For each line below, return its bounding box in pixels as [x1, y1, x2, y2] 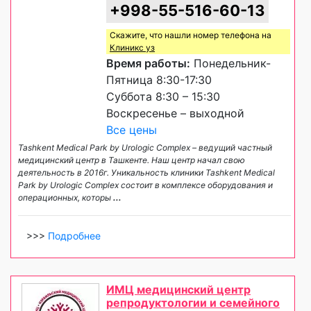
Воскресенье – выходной [106, 106, 244, 121]
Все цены [106, 123, 157, 137]
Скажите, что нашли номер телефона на [110, 30, 271, 41]
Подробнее [48, 230, 101, 242]
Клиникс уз [110, 42, 155, 53]
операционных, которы [18, 192, 113, 203]
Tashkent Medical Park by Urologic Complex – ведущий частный [18, 142, 272, 153]
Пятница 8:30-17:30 [106, 73, 212, 87]
